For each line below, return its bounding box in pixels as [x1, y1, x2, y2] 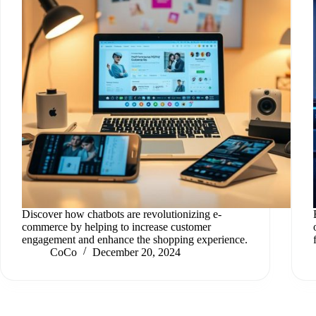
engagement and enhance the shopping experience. [22, 233, 248, 245]
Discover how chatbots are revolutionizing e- [22, 207, 221, 220]
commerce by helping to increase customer [22, 220, 211, 233]
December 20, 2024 [92, 245, 181, 258]
